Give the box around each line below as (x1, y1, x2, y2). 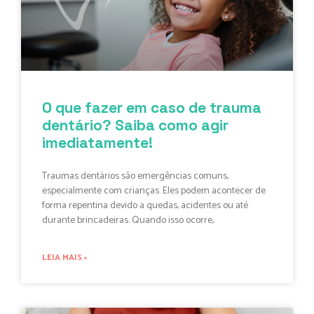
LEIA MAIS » (42, 251, 88, 265)
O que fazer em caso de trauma (42, 98, 261, 118)
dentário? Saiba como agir (42, 116, 228, 135)
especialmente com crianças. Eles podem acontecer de (42, 183, 266, 200)
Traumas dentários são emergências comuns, (42, 168, 228, 185)
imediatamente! (42, 133, 153, 153)
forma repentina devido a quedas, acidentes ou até (42, 198, 248, 214)
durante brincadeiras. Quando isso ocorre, (42, 212, 214, 229)
